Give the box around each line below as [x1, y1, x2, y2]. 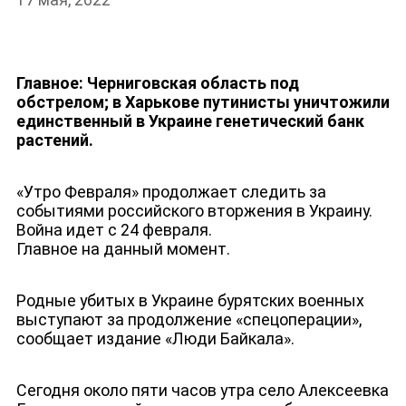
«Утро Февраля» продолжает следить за [15, 182, 326, 202]
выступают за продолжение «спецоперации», [15, 309, 362, 329]
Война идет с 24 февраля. [15, 220, 212, 240]
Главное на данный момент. [15, 239, 230, 259]
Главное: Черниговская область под [15, 73, 299, 93]
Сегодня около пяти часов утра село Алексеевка [15, 380, 389, 400]
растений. [15, 130, 93, 150]
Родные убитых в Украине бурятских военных [15, 290, 364, 310]
